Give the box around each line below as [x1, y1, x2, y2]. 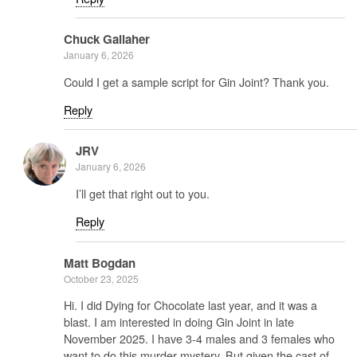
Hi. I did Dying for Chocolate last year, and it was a [64, 296, 317, 313]
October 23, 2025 [64, 271, 139, 285]
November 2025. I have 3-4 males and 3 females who [64, 329, 335, 347]
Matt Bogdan [64, 253, 135, 272]
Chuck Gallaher [64, 30, 150, 49]
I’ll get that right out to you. [76, 184, 210, 202]
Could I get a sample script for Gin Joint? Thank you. [64, 73, 329, 90]
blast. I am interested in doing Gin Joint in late [64, 312, 294, 330]
